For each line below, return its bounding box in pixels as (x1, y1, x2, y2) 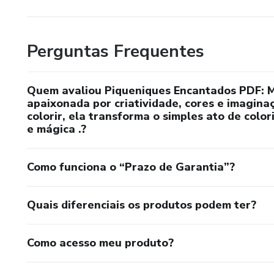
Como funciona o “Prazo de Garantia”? (27, 159, 235, 174)
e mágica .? (27, 121, 86, 136)
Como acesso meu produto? (27, 235, 174, 250)
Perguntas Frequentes (27, 39, 204, 63)
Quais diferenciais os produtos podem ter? (27, 197, 256, 212)
